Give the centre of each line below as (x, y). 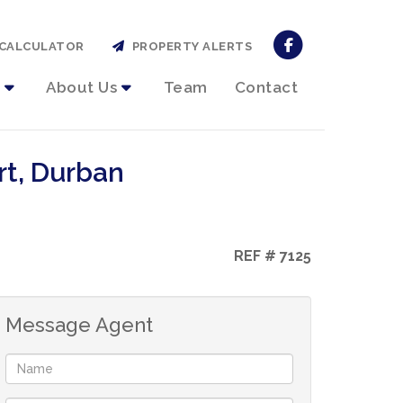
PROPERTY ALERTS (189, 46)
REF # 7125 (271, 255)
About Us (82, 87)
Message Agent (79, 324)
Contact (266, 87)
